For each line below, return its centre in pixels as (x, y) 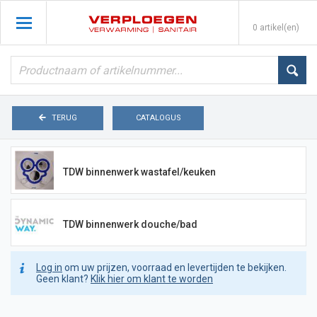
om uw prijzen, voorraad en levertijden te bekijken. (174, 267)
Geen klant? (63, 279)
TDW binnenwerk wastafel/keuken (140, 172)
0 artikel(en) (276, 28)
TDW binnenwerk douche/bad (131, 224)
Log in (49, 267)
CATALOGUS (158, 118)
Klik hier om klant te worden (152, 279)
